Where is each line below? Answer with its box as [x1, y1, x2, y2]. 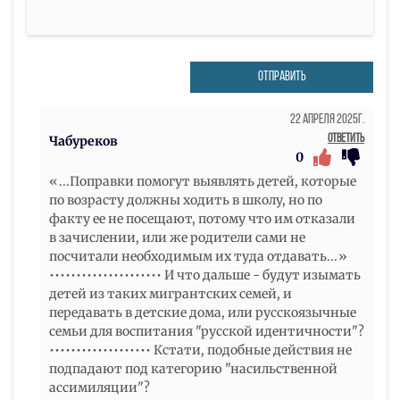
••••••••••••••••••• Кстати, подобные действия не [49, 341, 352, 358]
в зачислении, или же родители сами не [49, 229, 305, 246]
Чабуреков [49, 132, 118, 149]
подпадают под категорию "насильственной [49, 360, 337, 377]
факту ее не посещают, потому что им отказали [49, 210, 355, 227]
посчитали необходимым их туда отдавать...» [49, 247, 347, 264]
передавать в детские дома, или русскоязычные [49, 304, 356, 321]
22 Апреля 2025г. [290, 112, 364, 127]
